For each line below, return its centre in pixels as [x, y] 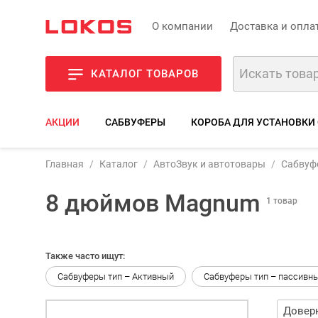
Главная [65, 164]
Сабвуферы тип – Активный [116, 276]
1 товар [282, 201]
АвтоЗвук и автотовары [209, 164]
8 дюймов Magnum [153, 203]
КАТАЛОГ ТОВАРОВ [145, 74]
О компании [182, 26]
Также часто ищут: [85, 256]
